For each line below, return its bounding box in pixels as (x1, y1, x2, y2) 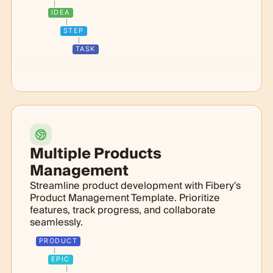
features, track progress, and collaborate (29, 201, 216, 219)
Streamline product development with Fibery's (29, 177, 241, 194)
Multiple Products (29, 141, 161, 166)
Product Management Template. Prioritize (29, 189, 220, 207)
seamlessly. (29, 213, 83, 231)
